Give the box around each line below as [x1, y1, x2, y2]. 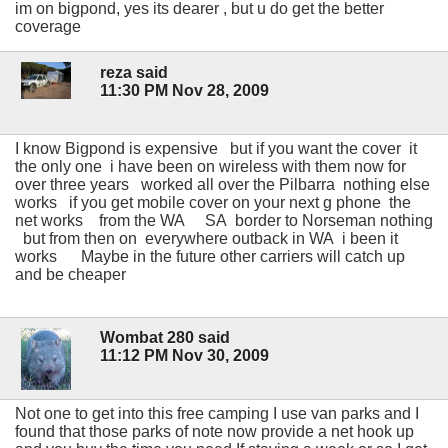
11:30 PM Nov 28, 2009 [100, 81, 269, 99]
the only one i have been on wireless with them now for [15, 157, 406, 175]
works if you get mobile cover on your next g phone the [15, 193, 411, 211]
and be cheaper [15, 265, 126, 283]
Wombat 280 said [100, 329, 230, 347]
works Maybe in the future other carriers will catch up [15, 247, 405, 265]
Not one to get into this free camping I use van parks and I [15, 405, 419, 423]
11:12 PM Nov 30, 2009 [100, 347, 269, 365]
